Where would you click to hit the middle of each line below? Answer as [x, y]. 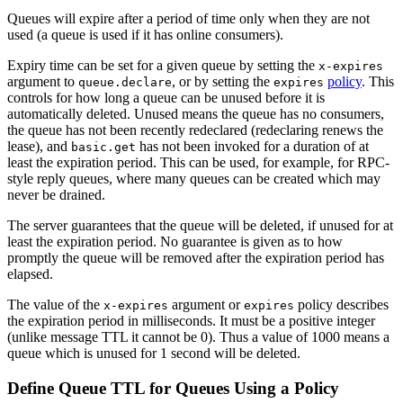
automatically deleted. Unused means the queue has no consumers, [196, 113]
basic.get [103, 147]
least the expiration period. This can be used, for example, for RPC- [198, 162]
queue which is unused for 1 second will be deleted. [154, 353]
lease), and [39, 146]
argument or [206, 304]
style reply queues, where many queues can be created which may [194, 178]
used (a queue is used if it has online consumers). [145, 34]
